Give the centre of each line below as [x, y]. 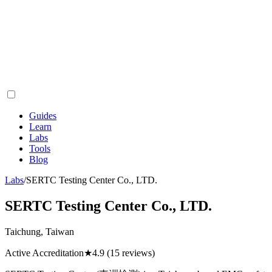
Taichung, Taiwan [39, 231]
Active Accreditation [44, 253]
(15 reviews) [130, 253]
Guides [43, 116]
